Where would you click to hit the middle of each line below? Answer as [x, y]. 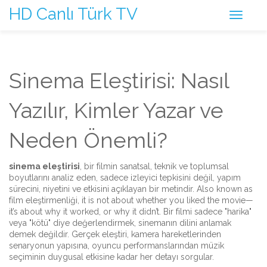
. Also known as [223, 189]
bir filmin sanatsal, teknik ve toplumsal [156, 166]
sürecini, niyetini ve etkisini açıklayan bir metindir [101, 189]
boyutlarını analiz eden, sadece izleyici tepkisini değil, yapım [125, 178]
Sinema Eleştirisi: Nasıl [119, 80]
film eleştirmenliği [43, 200]
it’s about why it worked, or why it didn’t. [85, 212]
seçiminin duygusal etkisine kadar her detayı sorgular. [111, 257]
